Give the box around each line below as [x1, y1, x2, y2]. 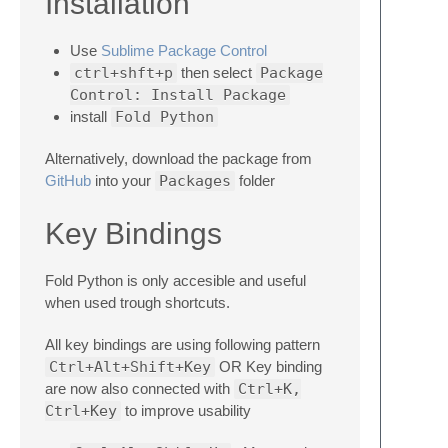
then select [177, 64, 256, 81]
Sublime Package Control [101, 42, 267, 59]
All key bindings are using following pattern [45, 336, 320, 353]
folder [235, 172, 275, 189]
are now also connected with [45, 380, 234, 397]
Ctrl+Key [45, 402, 117, 420]
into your [91, 172, 155, 189]
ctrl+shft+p [74, 64, 173, 82]
